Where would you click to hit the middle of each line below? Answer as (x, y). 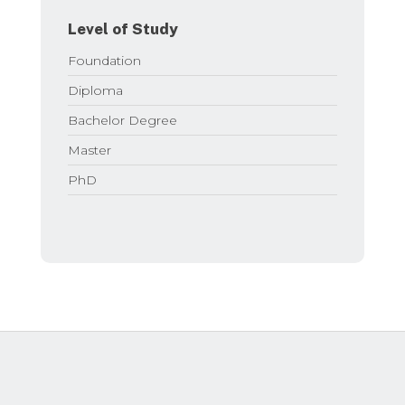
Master (89, 150)
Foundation (104, 60)
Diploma (95, 90)
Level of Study (122, 28)
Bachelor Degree (122, 120)
